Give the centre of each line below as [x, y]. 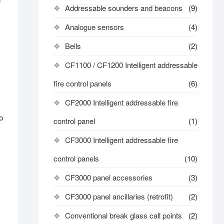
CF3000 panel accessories [109, 177]
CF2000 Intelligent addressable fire [121, 102]
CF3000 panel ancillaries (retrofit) [119, 196]
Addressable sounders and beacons [124, 8]
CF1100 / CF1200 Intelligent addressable [131, 65]
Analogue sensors [94, 27]
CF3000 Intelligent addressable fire [121, 140]
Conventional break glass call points [123, 215]
